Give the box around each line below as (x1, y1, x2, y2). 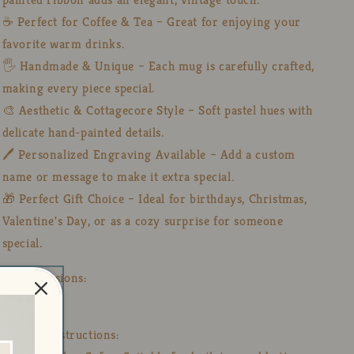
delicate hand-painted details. (2, 123, 164, 141)
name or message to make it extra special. (2, 168, 235, 185)
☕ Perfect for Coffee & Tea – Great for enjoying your (2, 13, 301, 30)
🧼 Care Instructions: (2, 326, 119, 343)
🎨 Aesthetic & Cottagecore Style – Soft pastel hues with (2, 101, 313, 119)
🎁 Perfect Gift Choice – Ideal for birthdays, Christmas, (2, 190, 307, 207)
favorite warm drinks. (2, 35, 125, 52)
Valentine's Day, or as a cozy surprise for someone (2, 212, 284, 229)
